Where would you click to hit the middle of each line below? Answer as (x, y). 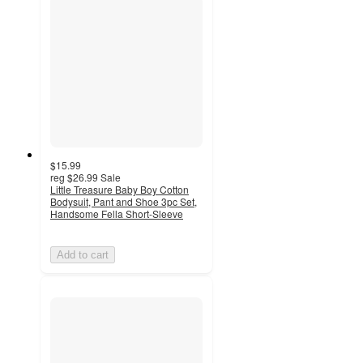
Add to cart (83, 254)
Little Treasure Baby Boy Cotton (120, 189)
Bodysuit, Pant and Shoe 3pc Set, (124, 201)
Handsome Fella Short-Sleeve (117, 213)
